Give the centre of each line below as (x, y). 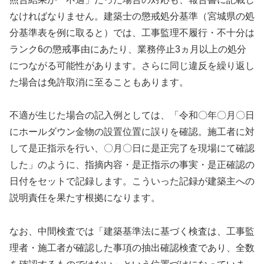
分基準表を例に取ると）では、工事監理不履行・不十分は (132, 32)
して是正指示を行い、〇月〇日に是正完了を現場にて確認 (132, 148)
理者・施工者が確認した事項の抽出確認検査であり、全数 (132, 248)
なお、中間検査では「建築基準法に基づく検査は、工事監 (132, 232)
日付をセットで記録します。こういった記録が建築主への (132, 181)
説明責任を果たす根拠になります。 (85, 198)
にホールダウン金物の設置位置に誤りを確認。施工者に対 (132, 132)
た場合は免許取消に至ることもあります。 (99, 82)
